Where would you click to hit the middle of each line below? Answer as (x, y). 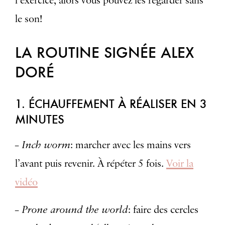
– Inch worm (43, 144)
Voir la (180, 163)
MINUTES (40, 119)
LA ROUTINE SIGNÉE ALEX (104, 52)
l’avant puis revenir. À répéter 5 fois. (91, 163)
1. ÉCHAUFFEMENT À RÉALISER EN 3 (111, 103)
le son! (29, 19)
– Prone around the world (72, 209)
